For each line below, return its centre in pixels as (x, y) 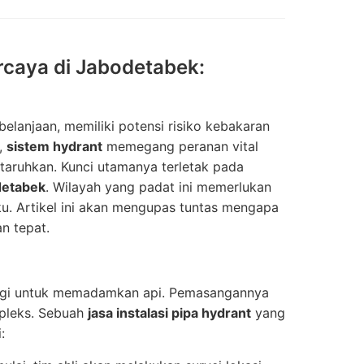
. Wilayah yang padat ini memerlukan (158, 187)
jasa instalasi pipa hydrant (169, 313)
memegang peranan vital (180, 146)
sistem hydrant (54, 146)
